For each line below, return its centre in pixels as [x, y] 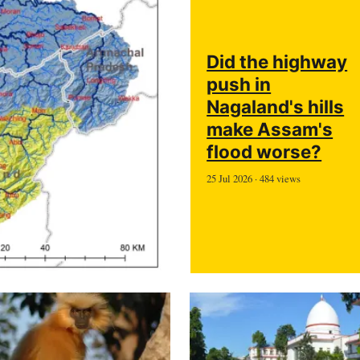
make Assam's [270, 129]
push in [239, 84]
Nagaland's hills [276, 107]
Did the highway [277, 62]
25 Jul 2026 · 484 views [254, 178]
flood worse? [264, 152]
